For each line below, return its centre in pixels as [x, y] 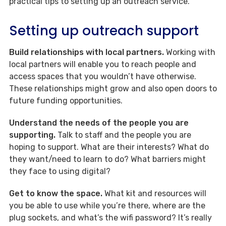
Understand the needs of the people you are [99, 123]
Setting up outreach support [104, 31]
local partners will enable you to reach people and [103, 64]
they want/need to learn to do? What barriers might [107, 159]
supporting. [32, 135]
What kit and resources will [154, 193]
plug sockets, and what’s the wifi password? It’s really [110, 217]
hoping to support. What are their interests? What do [109, 147]
